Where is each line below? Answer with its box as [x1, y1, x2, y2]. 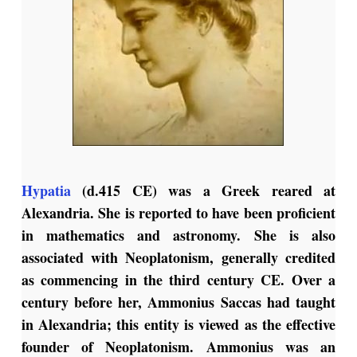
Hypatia [21, 180, 71, 202]
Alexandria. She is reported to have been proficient [21, 202, 336, 224]
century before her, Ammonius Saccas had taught [21, 292, 336, 313]
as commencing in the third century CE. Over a [21, 269, 336, 291]
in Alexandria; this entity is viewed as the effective [21, 314, 336, 335]
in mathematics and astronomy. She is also [21, 225, 336, 246]
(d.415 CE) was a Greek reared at [70, 180, 336, 202]
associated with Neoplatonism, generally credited [21, 247, 336, 269]
